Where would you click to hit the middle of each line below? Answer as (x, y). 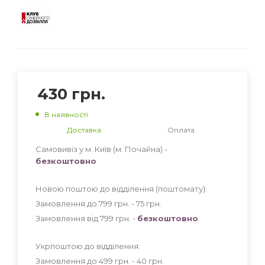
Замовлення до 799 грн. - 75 (91, 203)
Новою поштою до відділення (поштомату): (121, 188)
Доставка (84, 130)
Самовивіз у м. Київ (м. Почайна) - (101, 149)
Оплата (181, 130)
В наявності (66, 114)
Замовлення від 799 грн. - (86, 218)
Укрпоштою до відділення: (88, 246)
